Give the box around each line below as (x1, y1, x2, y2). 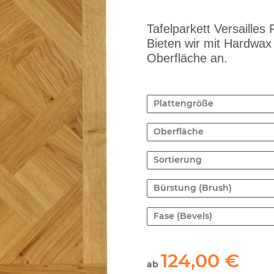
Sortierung (154, 154, 202, 166)
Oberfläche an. (147, 51, 228, 65)
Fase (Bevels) (154, 210, 212, 222)
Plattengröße (154, 98, 213, 109)
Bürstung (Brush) (154, 182, 232, 194)
